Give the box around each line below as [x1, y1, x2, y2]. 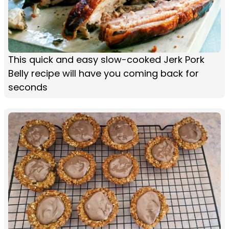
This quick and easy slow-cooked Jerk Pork [8, 53, 204, 66]
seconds [8, 80, 48, 94]
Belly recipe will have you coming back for [8, 66, 199, 80]
